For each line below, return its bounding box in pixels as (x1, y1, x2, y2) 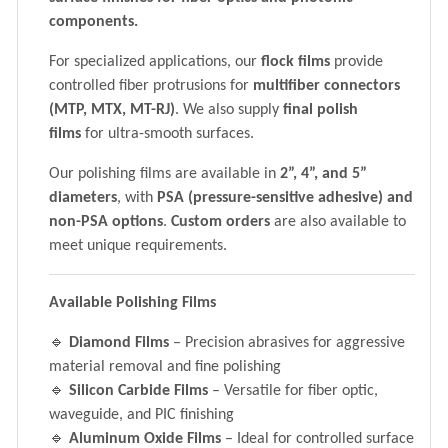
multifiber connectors (253, 77, 400, 94)
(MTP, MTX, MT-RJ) (49, 101, 175, 118)
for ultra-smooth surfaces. (81, 125, 254, 142)
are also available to (270, 213, 406, 230)
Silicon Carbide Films (69, 382, 208, 399)
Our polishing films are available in (49, 165, 280, 182)
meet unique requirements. (49, 237, 227, 254)
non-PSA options (49, 213, 163, 230)
